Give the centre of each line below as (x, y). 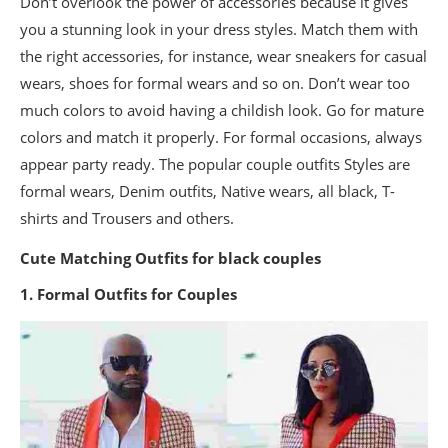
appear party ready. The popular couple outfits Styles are (215, 163)
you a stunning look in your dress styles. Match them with (219, 28)
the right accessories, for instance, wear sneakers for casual (223, 55)
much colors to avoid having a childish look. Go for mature (222, 109)
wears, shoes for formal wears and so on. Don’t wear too (215, 82)
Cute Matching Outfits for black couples (170, 257)
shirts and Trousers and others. (127, 217)
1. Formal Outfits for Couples (128, 293)
